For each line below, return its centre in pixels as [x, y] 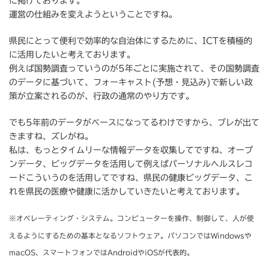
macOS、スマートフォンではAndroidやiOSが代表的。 [101, 253]
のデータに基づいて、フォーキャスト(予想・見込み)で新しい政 [131, 83]
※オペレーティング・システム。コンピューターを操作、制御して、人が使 [131, 219]
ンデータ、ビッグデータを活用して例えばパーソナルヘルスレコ [131, 164]
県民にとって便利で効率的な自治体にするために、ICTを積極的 [131, 41]
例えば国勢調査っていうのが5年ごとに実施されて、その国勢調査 [134, 69]
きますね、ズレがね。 [51, 137]
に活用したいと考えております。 [72, 55]
